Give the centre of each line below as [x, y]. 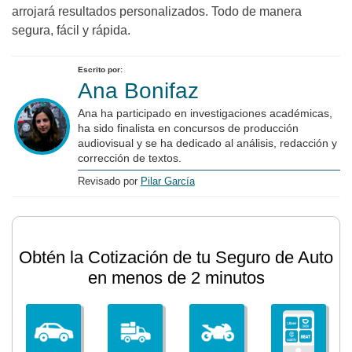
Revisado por [109, 181]
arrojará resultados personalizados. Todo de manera [157, 11]
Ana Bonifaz [138, 91]
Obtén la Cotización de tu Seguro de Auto [176, 257]
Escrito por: [100, 70]
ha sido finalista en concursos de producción [188, 128]
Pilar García [167, 181]
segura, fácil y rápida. [71, 30]
